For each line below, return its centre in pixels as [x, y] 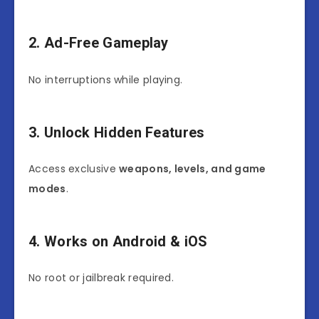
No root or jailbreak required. [101, 278]
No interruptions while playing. [106, 79]
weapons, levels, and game [193, 168]
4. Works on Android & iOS [118, 241]
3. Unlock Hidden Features [117, 132]
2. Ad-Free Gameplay [99, 43]
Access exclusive [74, 168]
